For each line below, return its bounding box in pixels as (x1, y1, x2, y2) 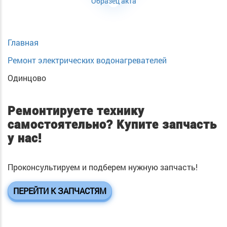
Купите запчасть (117, 118, 217, 132)
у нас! (8, 132, 42, 146)
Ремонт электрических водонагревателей (8, 55, 167, 65)
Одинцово (8, 72, 46, 83)
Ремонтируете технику (8, 104, 144, 119)
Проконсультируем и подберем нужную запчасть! (8, 162, 198, 173)
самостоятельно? (8, 118, 117, 132)
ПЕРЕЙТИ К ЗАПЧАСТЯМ (13, 185, 106, 197)
